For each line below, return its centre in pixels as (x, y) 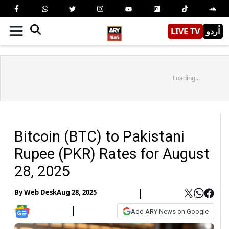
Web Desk (40, 192)
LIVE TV (185, 31)
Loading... (186, 78)
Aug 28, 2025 (77, 192)
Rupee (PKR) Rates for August (112, 154)
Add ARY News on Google (170, 211)
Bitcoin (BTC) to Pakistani (99, 136)
